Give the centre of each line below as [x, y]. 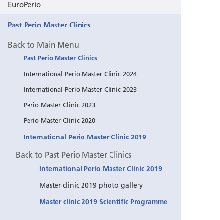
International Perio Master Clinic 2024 [80, 73]
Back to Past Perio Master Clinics [73, 154]
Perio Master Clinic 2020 [59, 121]
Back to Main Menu [43, 44]
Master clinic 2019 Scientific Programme [103, 202]
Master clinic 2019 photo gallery [91, 185]
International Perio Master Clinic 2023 [80, 89]
